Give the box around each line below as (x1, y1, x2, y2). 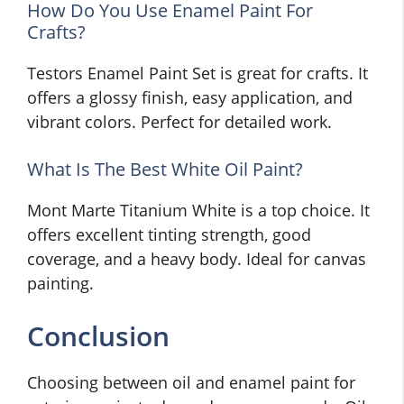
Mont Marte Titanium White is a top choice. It (27, 199, 370, 222)
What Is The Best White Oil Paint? (27, 157, 303, 182)
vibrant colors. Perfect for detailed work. (27, 111, 332, 133)
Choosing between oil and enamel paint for (27, 372, 355, 394)
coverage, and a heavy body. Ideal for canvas (27, 248, 366, 271)
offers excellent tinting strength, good (27, 224, 311, 246)
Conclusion (27, 317, 170, 355)
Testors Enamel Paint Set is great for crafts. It (27, 62, 368, 85)
